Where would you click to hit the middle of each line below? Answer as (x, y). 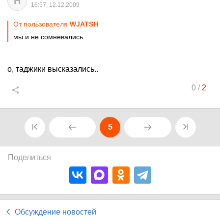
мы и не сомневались (48, 37)
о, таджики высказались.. (53, 69)
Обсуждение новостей (55, 212)
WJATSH (84, 24)
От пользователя (41, 24)
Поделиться (29, 157)
